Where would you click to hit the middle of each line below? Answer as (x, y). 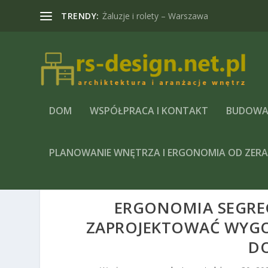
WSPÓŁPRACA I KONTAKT (149, 111)
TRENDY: (80, 16)
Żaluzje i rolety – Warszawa (155, 16)
